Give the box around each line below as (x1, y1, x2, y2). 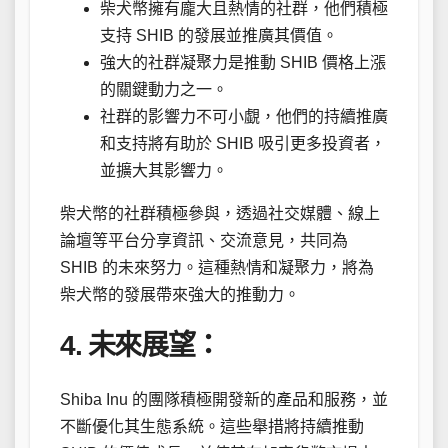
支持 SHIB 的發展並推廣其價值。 (100, 27, 338, 45)
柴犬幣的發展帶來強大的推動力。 (60, 286, 300, 304)
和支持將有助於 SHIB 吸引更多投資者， (100, 135, 386, 153)
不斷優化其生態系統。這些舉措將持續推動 (60, 418, 364, 436)
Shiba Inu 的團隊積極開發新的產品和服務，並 (60, 391, 388, 409)
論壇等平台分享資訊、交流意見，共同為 (60, 232, 348, 250)
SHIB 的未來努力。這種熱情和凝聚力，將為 (60, 259, 374, 277)
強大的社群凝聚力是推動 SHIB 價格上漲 (100, 54, 386, 72)
